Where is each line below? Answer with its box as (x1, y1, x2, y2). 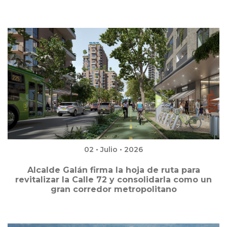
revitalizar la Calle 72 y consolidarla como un (15, 175, 212, 185)
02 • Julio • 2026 (84, 145, 143, 155)
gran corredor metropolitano (50, 184, 177, 195)
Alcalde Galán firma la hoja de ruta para (27, 165, 200, 175)
